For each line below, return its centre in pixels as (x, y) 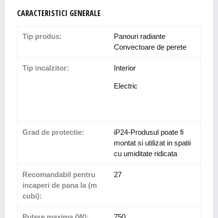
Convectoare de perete (150, 47)
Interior (125, 68)
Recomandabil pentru (59, 175)
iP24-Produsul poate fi (149, 132)
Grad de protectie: (53, 132)
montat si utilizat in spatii (152, 143)
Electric (126, 86)
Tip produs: (42, 36)
